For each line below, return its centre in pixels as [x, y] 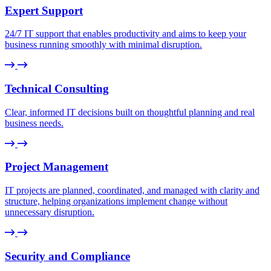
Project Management [57, 167]
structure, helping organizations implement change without [116, 201]
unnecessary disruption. [50, 212]
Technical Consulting [57, 89]
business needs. [34, 123]
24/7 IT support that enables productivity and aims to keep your [126, 34]
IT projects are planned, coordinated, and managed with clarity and [132, 191]
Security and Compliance [67, 256]
